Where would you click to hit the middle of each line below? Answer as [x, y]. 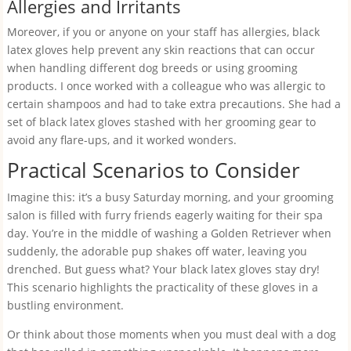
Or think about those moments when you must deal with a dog [171, 334]
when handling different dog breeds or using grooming [152, 68]
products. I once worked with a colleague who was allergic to [166, 86]
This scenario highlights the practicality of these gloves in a [162, 287]
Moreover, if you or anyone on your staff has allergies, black [163, 32]
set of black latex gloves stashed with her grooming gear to [161, 122]
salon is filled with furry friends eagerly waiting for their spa [165, 215]
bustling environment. [65, 305]
